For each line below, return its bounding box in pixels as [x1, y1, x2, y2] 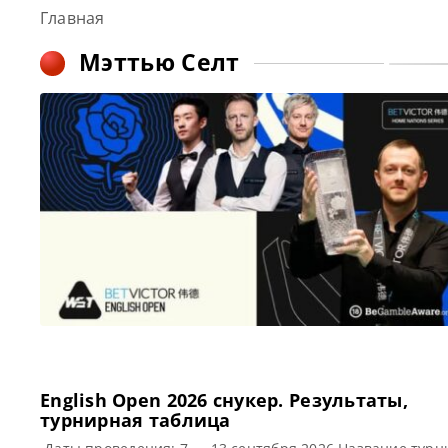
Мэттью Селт [79, 46, 240, 78]
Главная [40, 7, 105, 29]
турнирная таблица [40, 408, 231, 432]
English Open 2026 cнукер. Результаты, [40, 388, 408, 412]
